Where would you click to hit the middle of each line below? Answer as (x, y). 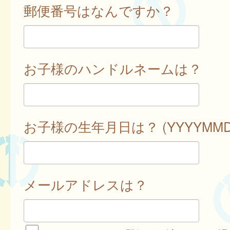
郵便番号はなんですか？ (98, 11)
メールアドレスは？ (85, 185)
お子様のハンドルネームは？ (112, 69)
